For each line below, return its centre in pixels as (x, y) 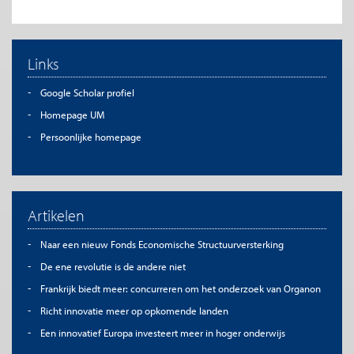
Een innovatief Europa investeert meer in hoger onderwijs (162, 333)
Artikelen (56, 215)
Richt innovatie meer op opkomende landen (134, 311)
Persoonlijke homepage (90, 137)
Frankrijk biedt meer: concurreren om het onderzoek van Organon (180, 288)
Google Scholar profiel (87, 92)
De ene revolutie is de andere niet (113, 266)
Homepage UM (72, 115)
